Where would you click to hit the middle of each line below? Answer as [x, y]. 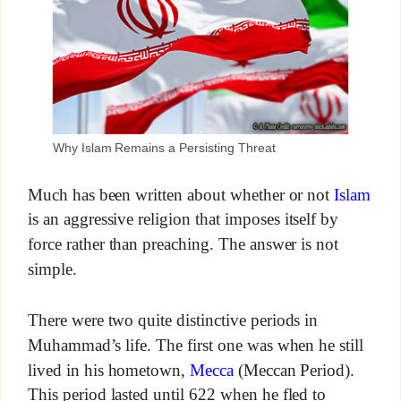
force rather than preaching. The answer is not [183, 244]
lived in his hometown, [109, 370]
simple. [52, 269]
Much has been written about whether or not [181, 194]
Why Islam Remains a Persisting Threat [164, 147]
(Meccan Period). [294, 370]
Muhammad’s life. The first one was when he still [196, 345]
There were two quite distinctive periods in [173, 320]
